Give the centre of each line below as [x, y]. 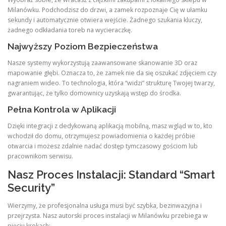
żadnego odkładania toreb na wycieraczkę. [70, 30]
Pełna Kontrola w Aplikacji [62, 109]
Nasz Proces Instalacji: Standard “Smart [111, 175]
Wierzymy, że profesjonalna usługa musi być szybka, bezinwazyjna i [105, 206]
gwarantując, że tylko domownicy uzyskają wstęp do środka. [94, 93]
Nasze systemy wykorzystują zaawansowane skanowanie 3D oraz [102, 63]
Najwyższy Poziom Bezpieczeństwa [83, 46]
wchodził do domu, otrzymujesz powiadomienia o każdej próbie [101, 136]
